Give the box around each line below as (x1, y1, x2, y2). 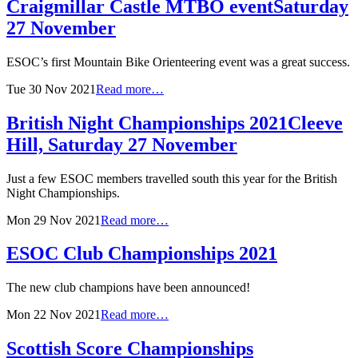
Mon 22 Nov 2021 (6, 308, 101, 322)
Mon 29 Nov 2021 (6, 213, 101, 227)
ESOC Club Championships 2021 (6, 243, 277, 265)
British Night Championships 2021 (6, 112, 288, 133)
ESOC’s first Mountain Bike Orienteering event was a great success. (6, 54, 350, 69)
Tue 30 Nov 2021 (6, 82, 96, 96)
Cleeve (288, 112, 343, 133)
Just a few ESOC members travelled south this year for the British (6, 171, 337, 185)
